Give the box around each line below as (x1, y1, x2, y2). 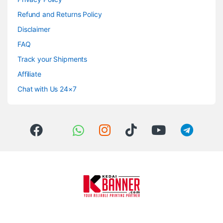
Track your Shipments (17, 55, 88, 64)
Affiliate (17, 70, 41, 79)
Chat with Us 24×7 (17, 85, 77, 94)
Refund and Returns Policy (17, 10, 102, 19)
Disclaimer (17, 25, 50, 34)
